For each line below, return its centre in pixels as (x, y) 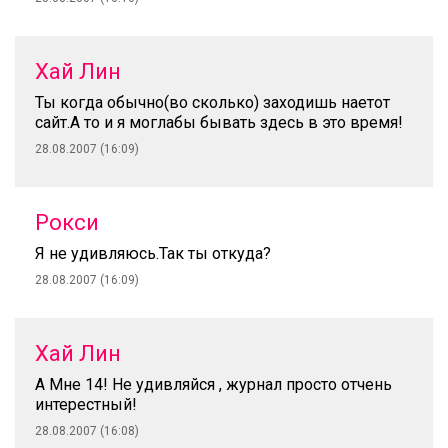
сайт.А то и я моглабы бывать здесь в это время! (219, 122)
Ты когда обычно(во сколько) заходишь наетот (212, 102)
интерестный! (86, 404)
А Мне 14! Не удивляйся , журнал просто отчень (213, 384)
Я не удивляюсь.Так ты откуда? (153, 253)
